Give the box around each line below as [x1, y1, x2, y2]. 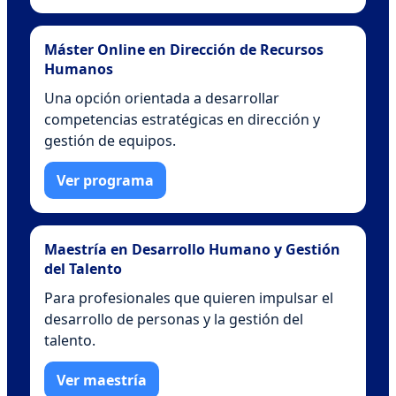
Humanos [44, 58, 113, 79]
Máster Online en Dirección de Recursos [44, 39, 324, 59]
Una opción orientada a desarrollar [44, 88, 279, 108]
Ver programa [57, 170, 154, 190]
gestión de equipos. [44, 130, 176, 150]
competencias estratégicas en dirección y [44, 109, 320, 129]
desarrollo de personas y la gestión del [44, 308, 303, 329]
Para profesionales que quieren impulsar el [44, 287, 333, 308]
